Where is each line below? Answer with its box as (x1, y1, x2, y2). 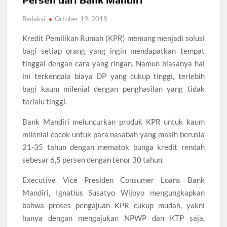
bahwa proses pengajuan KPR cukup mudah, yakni (22, 201, 205, 210)
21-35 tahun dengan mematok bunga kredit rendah (22, 142, 205, 152)
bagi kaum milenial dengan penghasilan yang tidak (22, 84, 205, 93)
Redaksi (22, 15, 46, 23)
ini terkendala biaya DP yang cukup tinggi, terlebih (22, 71, 205, 81)
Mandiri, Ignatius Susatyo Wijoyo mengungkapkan (22, 188, 205, 197)
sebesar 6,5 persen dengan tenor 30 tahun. (22, 155, 164, 164)
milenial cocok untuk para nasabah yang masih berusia (22, 130, 205, 139)
